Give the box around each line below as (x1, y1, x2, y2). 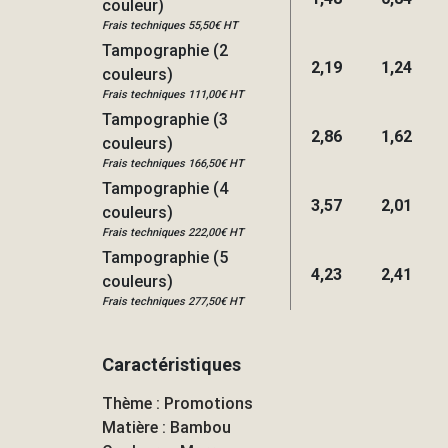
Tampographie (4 (102, 179, 228, 199)
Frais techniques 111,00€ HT (102, 88, 244, 102)
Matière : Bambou (102, 418, 231, 438)
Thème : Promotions (102, 394, 253, 414)
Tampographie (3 (102, 110, 228, 130)
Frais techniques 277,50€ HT (102, 295, 244, 309)
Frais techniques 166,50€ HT (102, 157, 244, 171)
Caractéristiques (102, 354, 241, 376)
